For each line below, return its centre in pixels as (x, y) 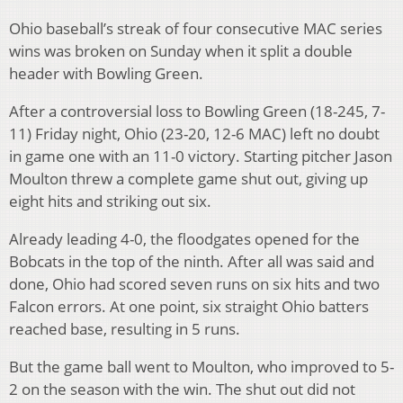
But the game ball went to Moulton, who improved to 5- (201, 367)
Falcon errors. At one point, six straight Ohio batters (189, 307)
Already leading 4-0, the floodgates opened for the (184, 239)
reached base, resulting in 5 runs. (125, 329)
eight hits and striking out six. (110, 201)
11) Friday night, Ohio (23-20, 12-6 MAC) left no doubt (194, 134)
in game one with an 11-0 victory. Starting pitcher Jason (201, 157)
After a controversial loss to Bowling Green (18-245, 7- (197, 112)
